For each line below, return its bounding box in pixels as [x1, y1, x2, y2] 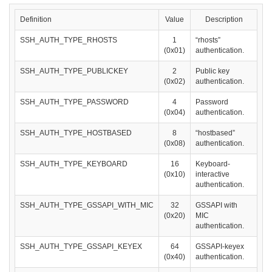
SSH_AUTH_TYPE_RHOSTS [20, 36, 117, 45]
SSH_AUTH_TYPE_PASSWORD [20, 98, 129, 107]
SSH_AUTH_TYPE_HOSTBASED [20, 129, 132, 138]
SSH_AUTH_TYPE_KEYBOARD [20, 160, 127, 169]
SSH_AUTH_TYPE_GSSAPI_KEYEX [20, 242, 142, 251]
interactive [195, 170, 229, 179]
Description [205, 15, 243, 24]
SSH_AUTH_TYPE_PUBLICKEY [20, 67, 128, 76]
